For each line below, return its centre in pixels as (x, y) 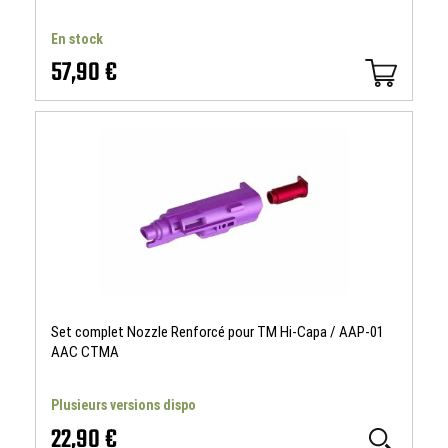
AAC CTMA (85, 352)
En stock (77, 39)
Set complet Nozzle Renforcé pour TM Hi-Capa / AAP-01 (217, 332)
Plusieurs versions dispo (123, 405)
